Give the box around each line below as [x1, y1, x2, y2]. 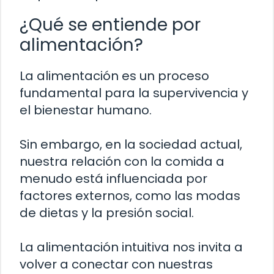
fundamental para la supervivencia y [20, 84, 248, 102]
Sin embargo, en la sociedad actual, [20, 136, 242, 154]
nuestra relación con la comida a [20, 153, 224, 171]
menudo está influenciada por [20, 170, 207, 188]
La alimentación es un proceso [20, 67, 209, 85]
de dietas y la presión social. [20, 204, 194, 222]
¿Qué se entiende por [20, 13, 201, 37]
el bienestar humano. [20, 102, 152, 119]
